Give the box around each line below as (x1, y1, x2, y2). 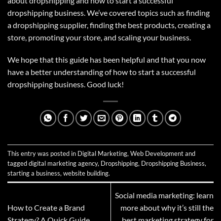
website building (63, 169, 109, 177)
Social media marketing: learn (115, 190, 214, 200)
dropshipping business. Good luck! (7, 79, 124, 89)
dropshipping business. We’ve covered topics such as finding (7, 7, 210, 17)
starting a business (7, 169, 60, 177)
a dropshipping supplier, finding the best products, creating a (7, 20, 211, 30)
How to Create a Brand (7, 202, 85, 212)
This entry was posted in (7, 149, 77, 157)
